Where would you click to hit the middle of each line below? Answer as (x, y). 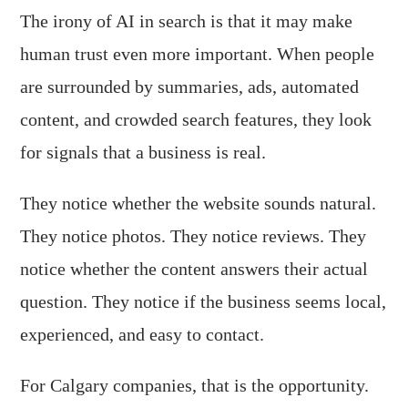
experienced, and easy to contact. (143, 334)
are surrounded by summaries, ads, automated (190, 87)
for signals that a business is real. (143, 152)
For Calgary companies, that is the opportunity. (195, 385)
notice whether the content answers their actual (194, 269)
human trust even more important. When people (198, 54)
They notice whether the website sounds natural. (199, 203)
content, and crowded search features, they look (196, 119)
